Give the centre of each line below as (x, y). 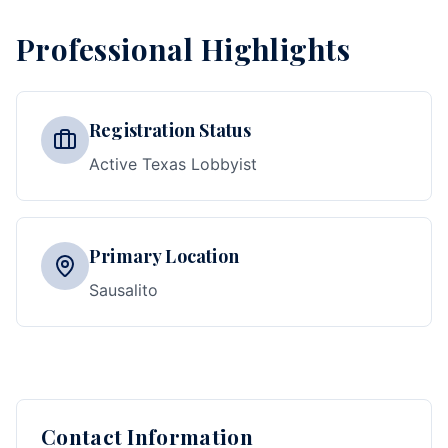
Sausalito (123, 290)
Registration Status (170, 130)
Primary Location (164, 256)
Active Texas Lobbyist (173, 164)
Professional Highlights (183, 48)
